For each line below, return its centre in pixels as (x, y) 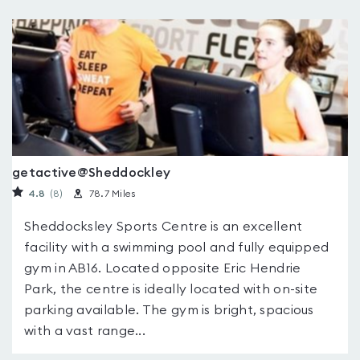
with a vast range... (85, 331)
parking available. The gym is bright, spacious (169, 310)
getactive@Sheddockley (92, 173)
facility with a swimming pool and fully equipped (177, 247)
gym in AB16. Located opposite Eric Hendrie (163, 268)
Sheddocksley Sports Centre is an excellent (164, 227)
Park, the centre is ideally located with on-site (171, 289)
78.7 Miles (112, 194)
